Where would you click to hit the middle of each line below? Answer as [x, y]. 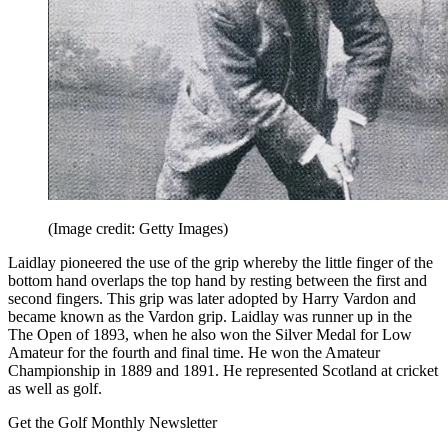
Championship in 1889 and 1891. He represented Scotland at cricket [223, 370]
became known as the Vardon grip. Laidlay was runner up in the [210, 316]
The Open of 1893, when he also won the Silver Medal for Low [210, 334]
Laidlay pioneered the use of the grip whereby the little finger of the [220, 262]
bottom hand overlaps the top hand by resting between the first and [217, 280]
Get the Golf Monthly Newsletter [112, 422]
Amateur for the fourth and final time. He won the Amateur [194, 352]
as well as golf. [55, 388]
